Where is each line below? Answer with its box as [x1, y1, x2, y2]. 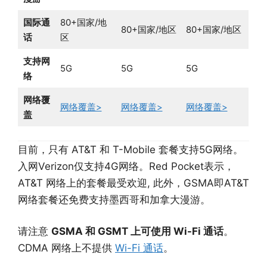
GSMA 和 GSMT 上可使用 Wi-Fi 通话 [51, 225, 223, 238]
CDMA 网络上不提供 [18, 242, 115, 254]
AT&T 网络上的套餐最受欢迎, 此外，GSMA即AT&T [18, 176, 249, 189]
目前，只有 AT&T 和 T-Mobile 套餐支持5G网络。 [18, 143, 243, 156]
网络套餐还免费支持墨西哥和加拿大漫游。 [18, 193, 210, 206]
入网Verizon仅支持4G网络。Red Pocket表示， [18, 160, 234, 172]
